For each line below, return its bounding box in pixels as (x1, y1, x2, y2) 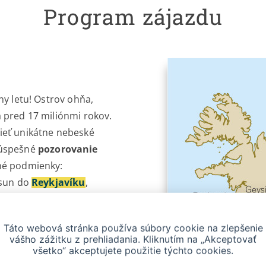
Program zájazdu (43, 2, 223, 31)
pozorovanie (37, 142, 98, 156)
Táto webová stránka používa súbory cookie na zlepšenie (3, 221, 263, 234)
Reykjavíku (31, 176, 85, 189)
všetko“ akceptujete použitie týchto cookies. (33, 244, 233, 256)
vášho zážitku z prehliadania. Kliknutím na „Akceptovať (9, 233, 256, 245)
